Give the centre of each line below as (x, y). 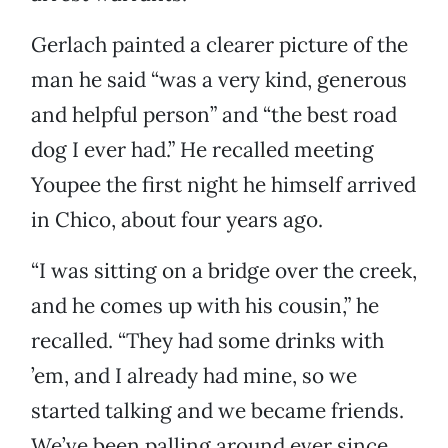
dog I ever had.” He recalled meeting (202, 150)
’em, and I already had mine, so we (194, 376)
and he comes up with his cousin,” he (205, 306)
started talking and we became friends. (217, 411)
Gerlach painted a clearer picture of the (219, 45)
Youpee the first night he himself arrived (223, 185)
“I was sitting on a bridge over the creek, (224, 271)
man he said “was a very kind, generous (219, 80)
